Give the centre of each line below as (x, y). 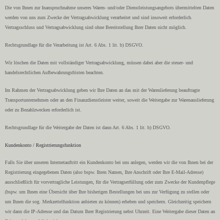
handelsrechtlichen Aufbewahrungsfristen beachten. (55, 73)
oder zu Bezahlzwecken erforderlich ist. (43, 110)
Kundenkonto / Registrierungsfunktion (43, 145)
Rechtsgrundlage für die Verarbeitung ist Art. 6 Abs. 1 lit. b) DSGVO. (74, 45)
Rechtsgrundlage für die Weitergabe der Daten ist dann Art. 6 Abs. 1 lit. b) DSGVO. (88, 127)
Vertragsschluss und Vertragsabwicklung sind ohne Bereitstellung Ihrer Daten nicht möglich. (96, 27)
